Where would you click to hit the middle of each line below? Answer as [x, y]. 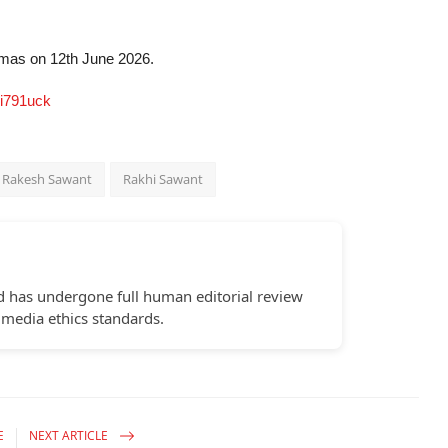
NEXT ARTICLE [70, 435]
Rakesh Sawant [47, 179]
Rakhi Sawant [163, 179]
